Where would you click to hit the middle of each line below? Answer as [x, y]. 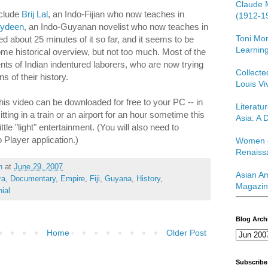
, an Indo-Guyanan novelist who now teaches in [116, 26]
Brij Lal [35, 14]
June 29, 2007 [38, 167]
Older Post [186, 232]
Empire [73, 179]
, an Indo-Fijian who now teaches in [116, 14]
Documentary [33, 179]
